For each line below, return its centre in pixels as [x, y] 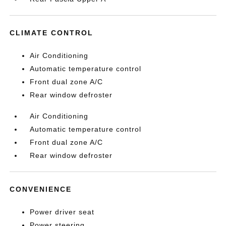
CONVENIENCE [41, 189]
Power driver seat [62, 212]
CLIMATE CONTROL [52, 33]
